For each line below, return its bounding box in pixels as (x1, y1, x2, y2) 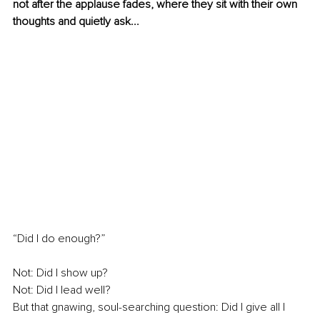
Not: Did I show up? (13, 266, 108, 281)
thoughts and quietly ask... (13, 14, 139, 29)
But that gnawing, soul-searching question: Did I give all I (13, 300, 288, 315)
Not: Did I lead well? (13, 283, 111, 298)
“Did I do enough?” (13, 231, 105, 246)
